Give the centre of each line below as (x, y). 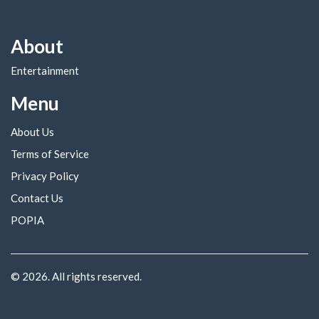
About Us (32, 131)
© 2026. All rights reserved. (76, 277)
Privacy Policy (45, 176)
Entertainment (45, 71)
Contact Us (37, 198)
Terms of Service (50, 153)
